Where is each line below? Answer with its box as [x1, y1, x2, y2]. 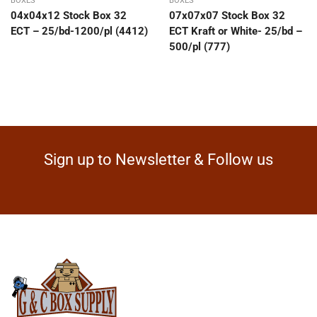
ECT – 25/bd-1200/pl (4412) [11, 25, 148, 38]
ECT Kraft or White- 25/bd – [169, 25, 302, 38]
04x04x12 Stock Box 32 [11, 9, 127, 23]
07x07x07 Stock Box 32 [169, 9, 285, 23]
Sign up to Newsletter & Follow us [44, 151, 273, 169]
